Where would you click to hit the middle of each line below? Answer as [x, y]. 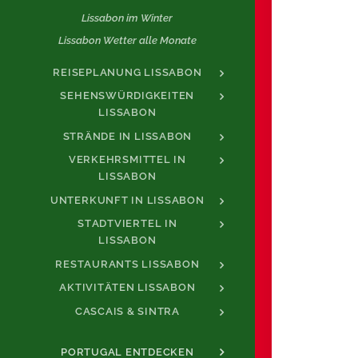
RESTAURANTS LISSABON [127, 264]
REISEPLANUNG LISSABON [127, 72]
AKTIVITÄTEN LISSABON [127, 288]
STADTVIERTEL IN [127, 224]
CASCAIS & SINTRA [127, 311]
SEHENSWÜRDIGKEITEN [127, 96]
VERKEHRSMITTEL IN [127, 160]
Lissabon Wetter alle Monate [127, 40]
